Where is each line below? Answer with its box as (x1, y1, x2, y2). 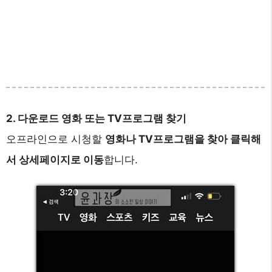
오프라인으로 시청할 (6, 133, 105, 146)
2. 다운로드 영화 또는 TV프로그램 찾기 (6, 112, 186, 125)
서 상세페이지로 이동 (6, 154, 104, 166)
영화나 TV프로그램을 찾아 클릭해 (105, 133, 261, 146)
